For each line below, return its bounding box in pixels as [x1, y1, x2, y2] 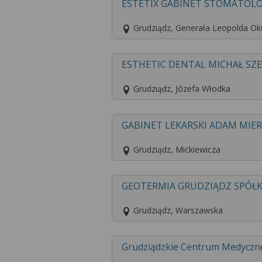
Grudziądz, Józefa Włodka [131, 83, 231, 95]
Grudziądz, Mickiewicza [131, 144, 221, 156]
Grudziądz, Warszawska [131, 205, 223, 216]
